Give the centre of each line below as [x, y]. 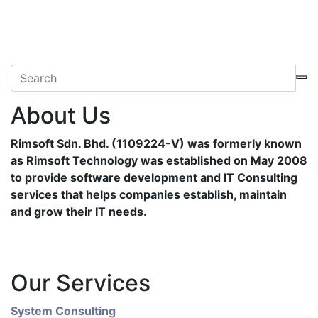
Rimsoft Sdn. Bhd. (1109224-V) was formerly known [156, 143]
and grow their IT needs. [79, 212]
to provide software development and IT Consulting [154, 177]
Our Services [81, 283]
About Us [61, 115]
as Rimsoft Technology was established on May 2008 [159, 160]
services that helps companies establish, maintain [149, 194]
